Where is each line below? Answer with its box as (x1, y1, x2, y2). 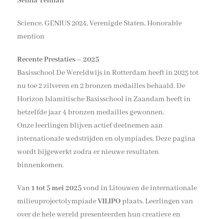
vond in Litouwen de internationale (82, 183, 197, 193)
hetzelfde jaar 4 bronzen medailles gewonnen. (17, 108, 164, 117)
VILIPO (98, 197, 121, 206)
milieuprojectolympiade (17, 197, 98, 206)
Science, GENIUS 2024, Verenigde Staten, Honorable (17, 19, 182, 28)
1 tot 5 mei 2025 (31, 183, 82, 193)
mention (17, 32, 44, 41)
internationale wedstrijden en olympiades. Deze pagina (17, 134, 196, 143)
